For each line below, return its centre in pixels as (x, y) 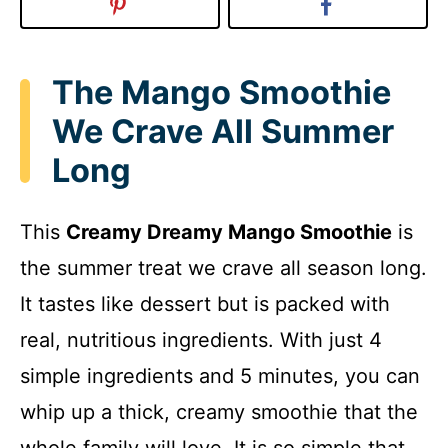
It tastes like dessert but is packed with (205, 304)
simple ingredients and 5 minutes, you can (220, 376)
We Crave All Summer (223, 131)
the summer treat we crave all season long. (223, 268)
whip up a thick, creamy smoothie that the (219, 412)
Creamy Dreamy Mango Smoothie (229, 232)
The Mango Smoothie (221, 92)
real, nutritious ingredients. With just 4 (201, 340)
